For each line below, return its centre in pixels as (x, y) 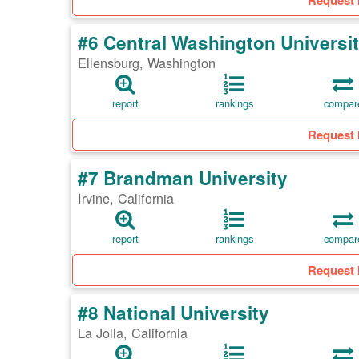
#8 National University (173, 313)
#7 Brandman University (183, 178)
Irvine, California (126, 198)
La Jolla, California (133, 333)
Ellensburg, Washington (147, 63)
